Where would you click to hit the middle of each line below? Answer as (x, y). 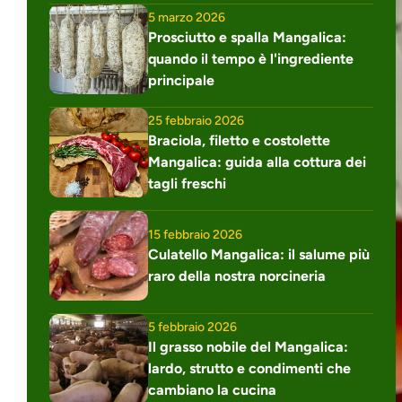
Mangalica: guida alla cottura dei (257, 162)
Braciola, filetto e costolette (239, 140)
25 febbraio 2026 (196, 120)
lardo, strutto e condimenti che (249, 368)
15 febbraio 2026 (195, 234)
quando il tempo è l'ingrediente (251, 58)
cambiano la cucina (212, 389)
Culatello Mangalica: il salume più (259, 254)
